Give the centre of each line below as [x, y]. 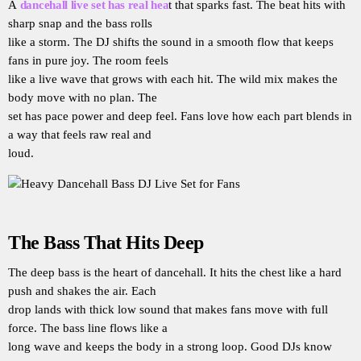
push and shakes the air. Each [82, 291]
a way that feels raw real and [80, 135]
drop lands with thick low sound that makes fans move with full [168, 310]
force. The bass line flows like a [88, 328]
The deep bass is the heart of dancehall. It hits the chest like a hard [175, 273]
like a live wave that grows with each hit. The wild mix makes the [173, 79]
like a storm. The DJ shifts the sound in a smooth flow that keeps [171, 42]
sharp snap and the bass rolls [80, 23]
